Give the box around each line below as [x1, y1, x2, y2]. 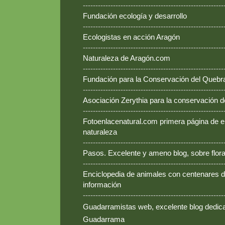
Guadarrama [83, 215, 125, 224]
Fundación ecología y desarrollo [83, 12, 187, 21]
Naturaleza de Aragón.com [83, 54, 170, 63]
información [83, 180, 121, 189]
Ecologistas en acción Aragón [83, 33, 180, 42]
